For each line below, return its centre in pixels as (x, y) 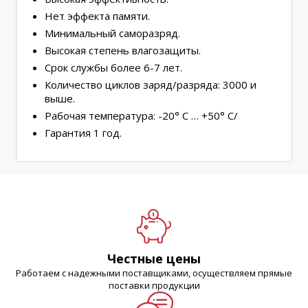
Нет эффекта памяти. (97, 16)
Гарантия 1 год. (83, 133)
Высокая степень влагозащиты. (123, 50)
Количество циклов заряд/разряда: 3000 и (151, 85)
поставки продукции (154, 285)
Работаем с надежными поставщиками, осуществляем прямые (154, 273)
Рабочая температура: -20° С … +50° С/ (141, 115)
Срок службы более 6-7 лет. (113, 67)
